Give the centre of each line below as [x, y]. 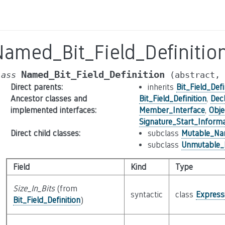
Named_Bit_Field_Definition [93, 75]
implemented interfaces [52, 110]
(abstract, [195, 75]
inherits [162, 87]
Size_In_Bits [34, 189]
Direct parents [36, 87]
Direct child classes [44, 133]
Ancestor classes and [48, 99]
